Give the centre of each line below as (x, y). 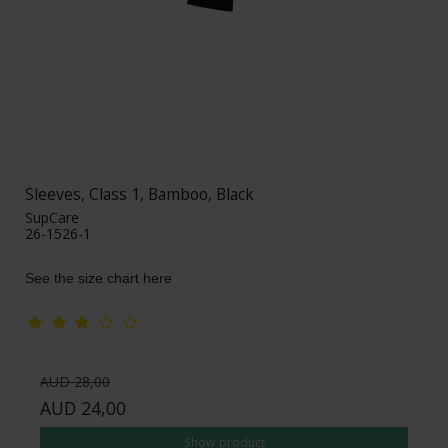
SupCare (52, 217)
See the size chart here (98, 277)
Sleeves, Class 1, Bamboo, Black (139, 193)
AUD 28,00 (75, 381)
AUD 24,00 (83, 407)
